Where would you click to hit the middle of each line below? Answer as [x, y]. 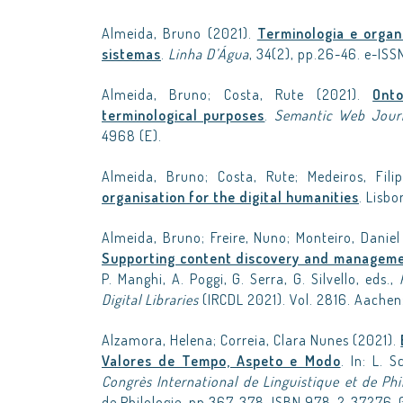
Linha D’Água [209, 54]
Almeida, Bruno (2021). [179, 33]
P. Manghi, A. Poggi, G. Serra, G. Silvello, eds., [251, 279]
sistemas [131, 54]
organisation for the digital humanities [230, 197]
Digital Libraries [150, 300]
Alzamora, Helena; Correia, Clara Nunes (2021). [251, 340]
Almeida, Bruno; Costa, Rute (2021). [237, 94]
